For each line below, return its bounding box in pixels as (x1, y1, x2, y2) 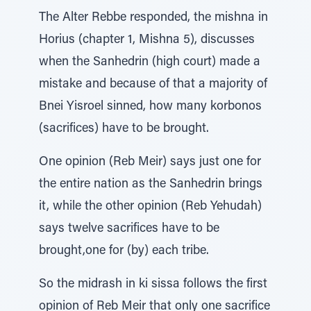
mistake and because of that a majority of (39, 78, 267, 91)
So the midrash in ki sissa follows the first (39, 278, 267, 291)
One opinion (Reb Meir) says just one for (39, 156, 261, 169)
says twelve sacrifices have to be (39, 223, 219, 235)
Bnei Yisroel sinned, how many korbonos (39, 101, 262, 113)
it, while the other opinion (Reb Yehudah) (39, 201, 262, 213)
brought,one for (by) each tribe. (39, 245, 209, 258)
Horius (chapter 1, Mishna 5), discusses (39, 34, 255, 47)
